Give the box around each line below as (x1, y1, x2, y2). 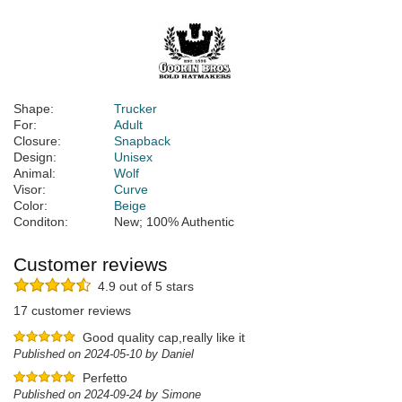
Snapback (114, 134, 170, 149)
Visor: (13, 182, 46, 197)
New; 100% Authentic (114, 214, 234, 230)
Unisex (114, 150, 153, 165)
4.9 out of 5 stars (91, 279, 194, 294)
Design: (13, 150, 57, 165)
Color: (13, 198, 48, 214)
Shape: (13, 101, 54, 117)
